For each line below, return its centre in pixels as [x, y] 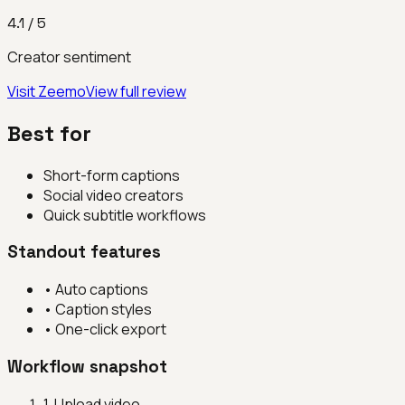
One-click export [111, 330]
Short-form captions [112, 175]
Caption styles [104, 310]
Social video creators [113, 195]
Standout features [84, 252]
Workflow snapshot [87, 366]
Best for [49, 133]
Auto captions [102, 290]
